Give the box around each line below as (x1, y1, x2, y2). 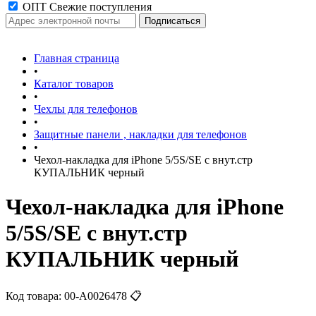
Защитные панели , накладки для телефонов (34, 128, 247, 140)
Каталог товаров (34, 78, 114, 90)
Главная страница (34, 52, 119, 64)
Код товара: (6, 289, 61, 302)
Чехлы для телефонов (34, 103, 138, 115)
